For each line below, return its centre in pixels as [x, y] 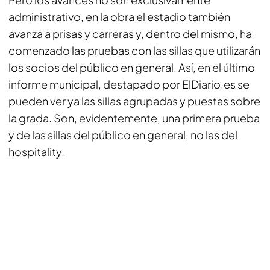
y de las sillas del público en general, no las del [123, 134]
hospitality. [36, 151]
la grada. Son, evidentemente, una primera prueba [134, 118]
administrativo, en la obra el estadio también [119, 16]
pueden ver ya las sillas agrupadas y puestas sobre [134, 101]
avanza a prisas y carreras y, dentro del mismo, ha [130, 33]
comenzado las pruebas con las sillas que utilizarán [134, 50]
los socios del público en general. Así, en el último [132, 67]
